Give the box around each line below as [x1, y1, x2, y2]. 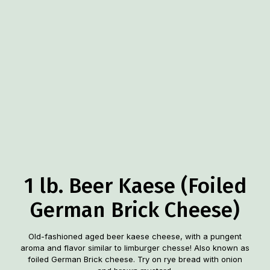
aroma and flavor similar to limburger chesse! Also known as [20, 243, 250, 253]
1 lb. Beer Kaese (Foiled [24, 173, 246, 198]
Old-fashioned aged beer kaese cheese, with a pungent [28, 231, 242, 241]
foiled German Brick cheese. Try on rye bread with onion [28, 254, 242, 264]
